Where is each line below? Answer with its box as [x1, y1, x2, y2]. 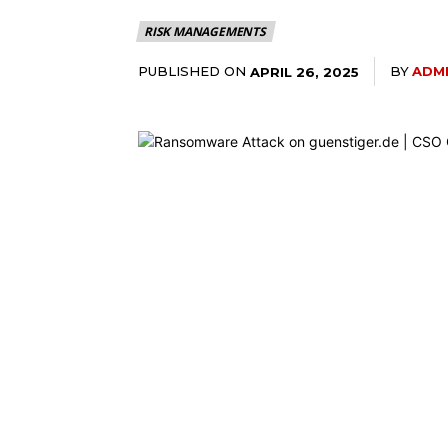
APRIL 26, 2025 [250, 63, 359, 80]
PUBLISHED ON [138, 63, 246, 80]
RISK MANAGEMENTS [144, 23, 266, 41]
